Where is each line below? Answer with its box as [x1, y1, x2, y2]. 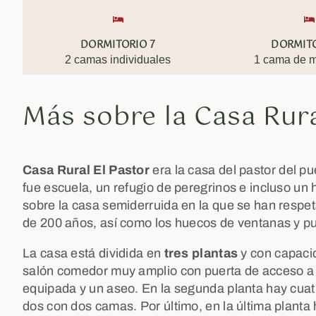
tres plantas [164, 246, 238, 260]
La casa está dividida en [23, 246, 164, 260]
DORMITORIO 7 [80, 37, 156, 54]
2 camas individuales [65, 54, 171, 66]
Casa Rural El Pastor [23, 163, 150, 177]
